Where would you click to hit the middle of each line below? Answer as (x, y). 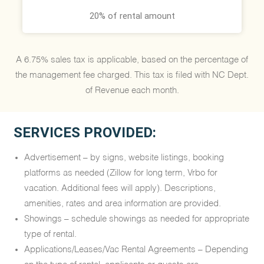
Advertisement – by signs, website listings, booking (124, 158)
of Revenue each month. (132, 90)
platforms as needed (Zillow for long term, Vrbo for (121, 173)
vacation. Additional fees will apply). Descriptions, (120, 189)
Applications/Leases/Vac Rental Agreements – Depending (136, 250)
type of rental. (51, 235)
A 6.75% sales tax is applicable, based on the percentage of (132, 60)
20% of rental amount (132, 16)
